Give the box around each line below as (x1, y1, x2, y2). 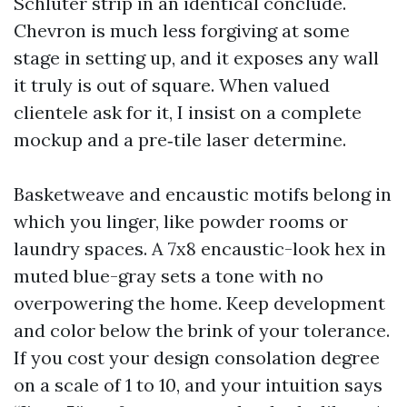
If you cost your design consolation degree (14, 346, 380, 369)
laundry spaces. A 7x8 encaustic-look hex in (14, 237, 386, 260)
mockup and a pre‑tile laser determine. (14, 128, 346, 151)
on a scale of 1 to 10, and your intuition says (14, 373, 382, 396)
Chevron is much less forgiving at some (14, 19, 350, 42)
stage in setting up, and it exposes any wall (14, 46, 379, 69)
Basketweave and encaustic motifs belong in (14, 183, 392, 205)
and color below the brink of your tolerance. (14, 319, 390, 342)
